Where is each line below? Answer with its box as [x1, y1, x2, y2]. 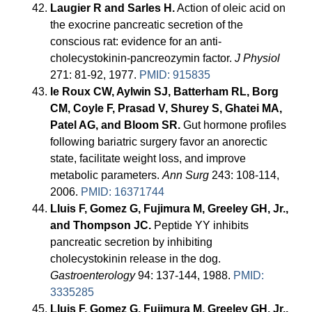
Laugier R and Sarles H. [50, 2, 175, 15]
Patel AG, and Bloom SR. [50, 119, 181, 132]
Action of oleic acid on [175, 2, 286, 15]
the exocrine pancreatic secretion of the [50, 19, 244, 31]
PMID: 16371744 [81, 186, 165, 198]
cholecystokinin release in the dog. [50, 253, 221, 265]
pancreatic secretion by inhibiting [50, 236, 213, 249]
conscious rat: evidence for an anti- [50, 36, 222, 48]
